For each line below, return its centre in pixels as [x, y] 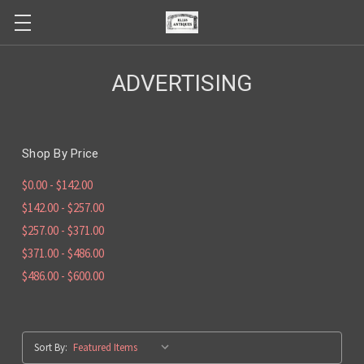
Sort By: [51, 347]
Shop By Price [61, 154]
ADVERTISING [182, 83]
